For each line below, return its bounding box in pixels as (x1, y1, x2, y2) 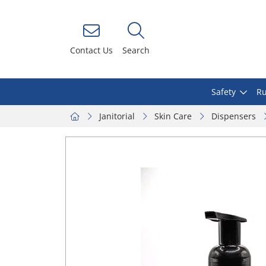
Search (122, 44, 150, 56)
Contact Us (70, 44, 113, 56)
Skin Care (154, 110, 192, 122)
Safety (211, 86, 236, 97)
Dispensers (211, 110, 256, 122)
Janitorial (99, 110, 135, 122)
